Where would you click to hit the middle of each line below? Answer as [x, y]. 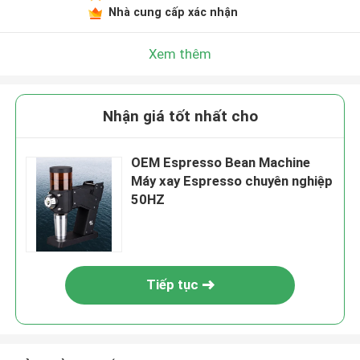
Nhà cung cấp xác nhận [173, 12]
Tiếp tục [172, 285]
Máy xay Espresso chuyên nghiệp [232, 181]
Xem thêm [180, 53]
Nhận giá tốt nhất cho [180, 117]
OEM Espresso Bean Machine [221, 163]
